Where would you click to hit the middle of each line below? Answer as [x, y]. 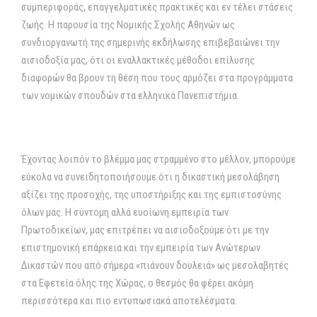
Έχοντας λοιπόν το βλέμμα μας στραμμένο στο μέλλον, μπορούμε [158, 159]
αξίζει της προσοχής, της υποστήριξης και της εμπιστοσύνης [151, 195]
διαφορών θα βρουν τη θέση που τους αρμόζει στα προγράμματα [157, 78]
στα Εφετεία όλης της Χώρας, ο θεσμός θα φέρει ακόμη [137, 283]
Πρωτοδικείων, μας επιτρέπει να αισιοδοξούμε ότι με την [145, 230]
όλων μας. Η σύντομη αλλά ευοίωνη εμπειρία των [125, 212]
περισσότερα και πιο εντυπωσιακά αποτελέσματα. [129, 301]
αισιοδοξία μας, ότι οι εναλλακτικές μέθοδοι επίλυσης [138, 60]
